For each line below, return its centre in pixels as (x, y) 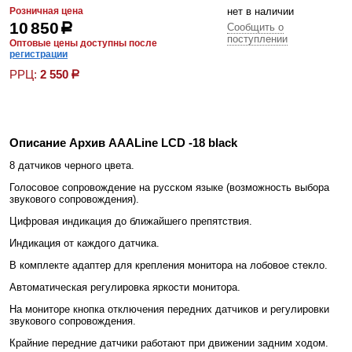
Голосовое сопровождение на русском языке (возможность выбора (169, 187)
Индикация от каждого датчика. (84, 243)
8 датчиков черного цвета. (72, 165)
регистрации (38, 54)
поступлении (257, 39)
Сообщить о (255, 27)
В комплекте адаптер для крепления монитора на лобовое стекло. (169, 265)
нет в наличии (260, 11)
